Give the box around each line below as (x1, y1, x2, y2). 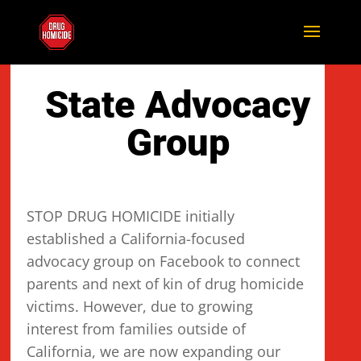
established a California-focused (27, 229, 246, 248)
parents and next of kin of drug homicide (27, 274, 305, 293)
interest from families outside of (27, 319, 247, 338)
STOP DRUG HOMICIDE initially (27, 206, 235, 226)
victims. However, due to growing (27, 297, 254, 316)
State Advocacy (45, 82, 311, 127)
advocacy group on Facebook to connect (27, 251, 301, 271)
